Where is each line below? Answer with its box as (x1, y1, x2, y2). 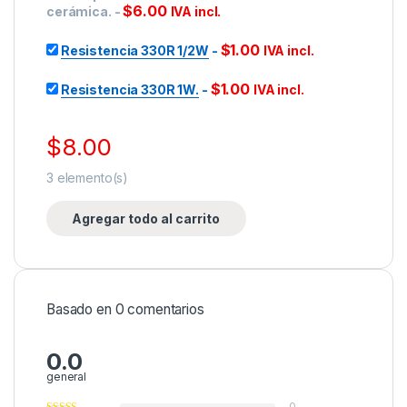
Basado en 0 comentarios (46, 301, 204, 319)
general (46, 369, 87, 383)
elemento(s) (53, 170, 129, 186)
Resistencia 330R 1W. (60, 81, 200, 97)
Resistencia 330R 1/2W (60, 42, 209, 58)
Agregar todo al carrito (72, 211, 221, 227)
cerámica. (46, 3, 112, 19)
